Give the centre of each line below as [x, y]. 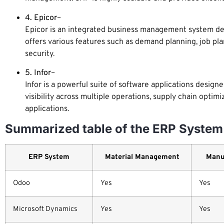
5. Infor [38, 73]
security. [40, 54]
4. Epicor [41, 18]
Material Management [142, 157]
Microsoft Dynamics [45, 209]
